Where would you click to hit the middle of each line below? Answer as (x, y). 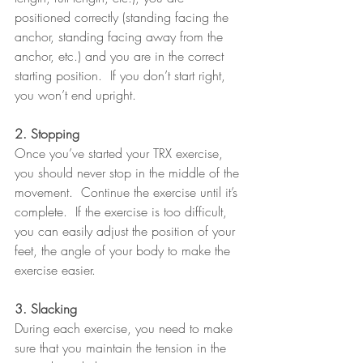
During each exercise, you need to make (126, 329)
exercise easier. (55, 270)
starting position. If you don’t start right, (122, 76)
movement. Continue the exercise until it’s (128, 192)
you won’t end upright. (75, 95)
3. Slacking (46, 309)
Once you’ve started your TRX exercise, (121, 154)
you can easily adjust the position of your (127, 231)
